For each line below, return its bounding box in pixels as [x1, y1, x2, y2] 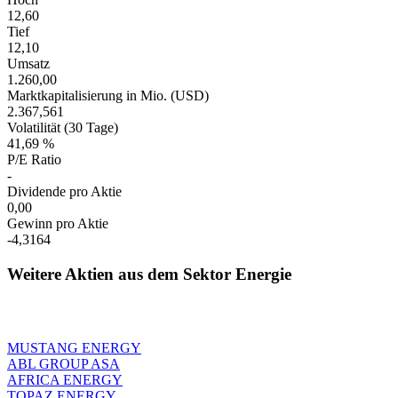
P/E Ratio [7, 152, 61, 168]
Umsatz [7, 56, 50, 72]
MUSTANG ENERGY [7, 339, 141, 355]
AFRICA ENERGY [7, 371, 123, 387]
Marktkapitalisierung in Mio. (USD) [7, 88, 209, 104]
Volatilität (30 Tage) [7, 120, 118, 136]
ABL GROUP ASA [7, 355, 120, 371]
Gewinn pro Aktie [7, 216, 108, 232]
